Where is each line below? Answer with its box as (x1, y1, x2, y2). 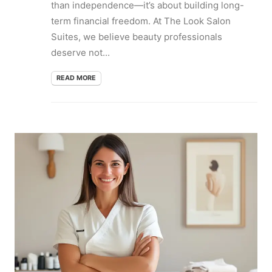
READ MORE (56, 73, 96, 82)
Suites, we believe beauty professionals (51, 30, 222, 42)
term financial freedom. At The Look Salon (51, 15, 231, 27)
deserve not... (51, 46, 110, 58)
